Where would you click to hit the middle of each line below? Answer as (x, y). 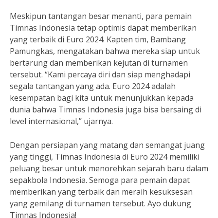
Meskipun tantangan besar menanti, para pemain (101, 16)
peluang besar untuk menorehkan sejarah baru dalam (109, 168)
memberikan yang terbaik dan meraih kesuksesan (101, 192)
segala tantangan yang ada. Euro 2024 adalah (93, 86)
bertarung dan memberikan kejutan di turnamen (99, 63)
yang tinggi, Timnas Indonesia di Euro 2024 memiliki (105, 157)
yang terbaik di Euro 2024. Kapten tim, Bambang (98, 39)
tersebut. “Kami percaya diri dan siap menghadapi (100, 74)
